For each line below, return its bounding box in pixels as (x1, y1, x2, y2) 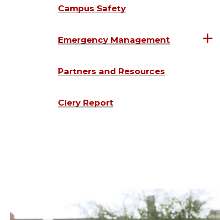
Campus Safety (58, 3, 126, 13)
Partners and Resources (58, 66, 165, 76)
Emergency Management (58, 34, 170, 45)
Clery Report (58, 97, 113, 108)
